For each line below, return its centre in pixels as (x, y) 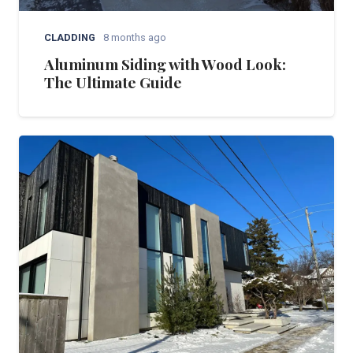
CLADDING (70, 37)
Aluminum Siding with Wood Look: (165, 63)
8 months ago (134, 37)
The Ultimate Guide (113, 82)
